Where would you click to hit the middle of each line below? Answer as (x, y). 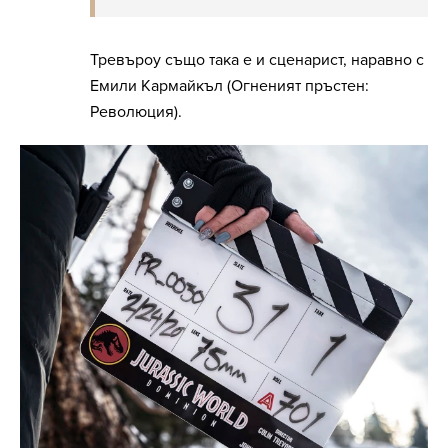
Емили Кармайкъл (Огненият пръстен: (229, 86)
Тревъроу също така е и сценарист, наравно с (257, 60)
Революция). (136, 112)
